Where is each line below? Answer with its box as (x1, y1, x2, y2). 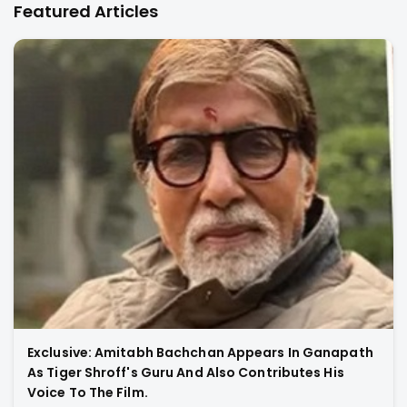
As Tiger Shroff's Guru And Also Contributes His (27, 362, 344, 382)
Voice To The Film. (27, 382, 148, 402)
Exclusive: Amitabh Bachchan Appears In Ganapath (27, 342, 373, 362)
